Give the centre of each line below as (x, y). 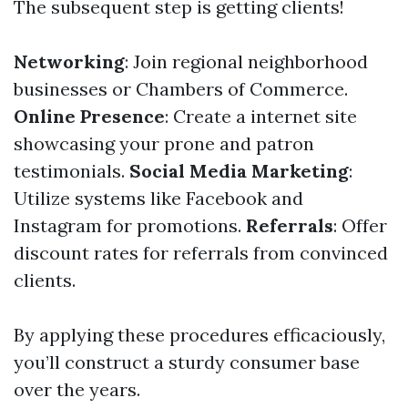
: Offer (360, 225)
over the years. (77, 389)
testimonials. (71, 171)
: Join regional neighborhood (246, 61)
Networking (69, 61)
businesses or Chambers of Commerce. (181, 89)
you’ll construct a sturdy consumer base (187, 362)
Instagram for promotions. (130, 225)
